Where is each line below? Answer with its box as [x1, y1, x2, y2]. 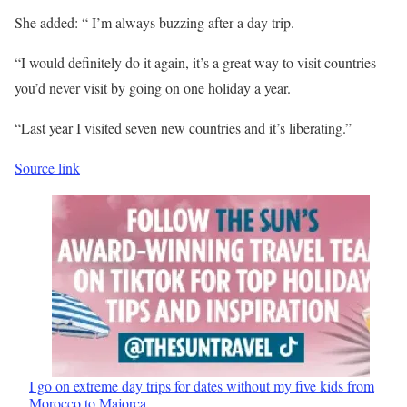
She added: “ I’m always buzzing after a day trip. [15, 12, 294, 32]
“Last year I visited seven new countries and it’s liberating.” [15, 117, 352, 137]
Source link [15, 157, 80, 177]
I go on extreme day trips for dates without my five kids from [29, 375, 374, 395]
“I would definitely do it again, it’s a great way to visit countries [15, 52, 376, 72]
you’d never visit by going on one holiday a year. [15, 77, 291, 97]
